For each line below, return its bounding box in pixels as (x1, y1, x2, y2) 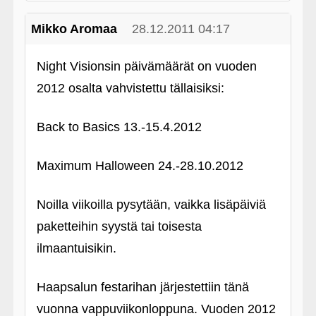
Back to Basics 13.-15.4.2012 (36, 120, 202, 134)
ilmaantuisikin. (36, 241, 116, 255)
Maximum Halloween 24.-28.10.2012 (36, 159, 243, 173)
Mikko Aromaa (30, 22, 117, 36)
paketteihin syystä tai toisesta (36, 219, 202, 233)
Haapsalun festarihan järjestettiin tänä (36, 280, 249, 294)
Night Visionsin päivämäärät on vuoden (36, 59, 257, 73)
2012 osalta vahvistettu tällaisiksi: (36, 81, 224, 95)
